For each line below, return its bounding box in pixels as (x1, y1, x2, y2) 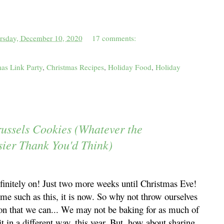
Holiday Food (108, 62, 151, 72)
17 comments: (92, 33, 136, 43)
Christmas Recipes (46, 62, 104, 72)
